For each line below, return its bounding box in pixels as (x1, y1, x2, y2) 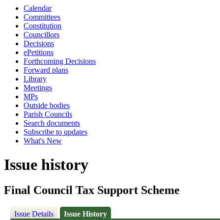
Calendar (24, 4, 52, 12)
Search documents (24, 119, 80, 127)
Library (24, 75, 47, 83)
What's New (24, 137, 62, 145)
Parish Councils (24, 110, 72, 118)
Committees (24, 13, 60, 21)
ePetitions (24, 48, 54, 56)
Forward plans (24, 66, 68, 74)
